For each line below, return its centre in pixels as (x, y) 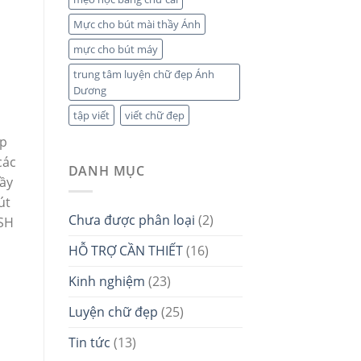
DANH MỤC (106, 171)
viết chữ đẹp (154, 116)
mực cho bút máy (115, 50)
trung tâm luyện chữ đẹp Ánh (143, 75)
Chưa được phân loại (131, 220)
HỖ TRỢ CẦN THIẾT (125, 250)
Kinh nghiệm (106, 281)
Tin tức (89, 342)
